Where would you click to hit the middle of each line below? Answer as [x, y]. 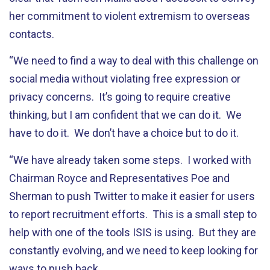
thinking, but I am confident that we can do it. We [125, 115]
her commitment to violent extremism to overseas [130, 16]
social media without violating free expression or [125, 79]
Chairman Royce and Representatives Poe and [119, 178]
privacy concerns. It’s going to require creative [120, 97]
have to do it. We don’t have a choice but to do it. [124, 133]
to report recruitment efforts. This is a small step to [133, 214]
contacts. [32, 34]
